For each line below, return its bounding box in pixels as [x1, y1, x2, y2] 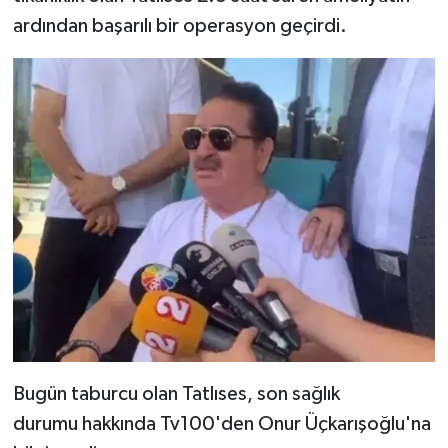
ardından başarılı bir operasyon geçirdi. [12, 15, 347, 36]
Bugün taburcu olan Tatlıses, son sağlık [12, 384, 340, 405]
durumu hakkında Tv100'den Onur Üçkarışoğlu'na [12, 414, 431, 435]
